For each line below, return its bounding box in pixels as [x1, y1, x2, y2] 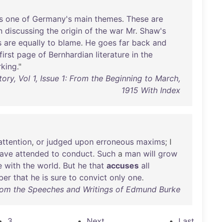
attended [15, 149, 49, 159]
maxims [136, 137, 165, 147]
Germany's [32, 14, 72, 24]
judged [47, 137, 72, 147]
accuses [107, 161, 139, 170]
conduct [62, 149, 93, 159]
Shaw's [140, 26, 166, 36]
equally [18, 38, 45, 48]
